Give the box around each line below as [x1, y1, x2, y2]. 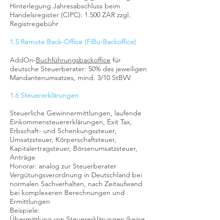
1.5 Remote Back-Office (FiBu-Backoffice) [10, 37, 136, 46]
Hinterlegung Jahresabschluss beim [10, 1, 120, 10]
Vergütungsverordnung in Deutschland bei [10, 170, 142, 179]
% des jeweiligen [95, 64, 147, 73]
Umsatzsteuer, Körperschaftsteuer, [10, 135, 116, 144]
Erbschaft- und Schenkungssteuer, [10, 126, 116, 135]
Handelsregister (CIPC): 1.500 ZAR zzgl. [10, 10, 131, 19]
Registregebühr [10, 19, 58, 28]
